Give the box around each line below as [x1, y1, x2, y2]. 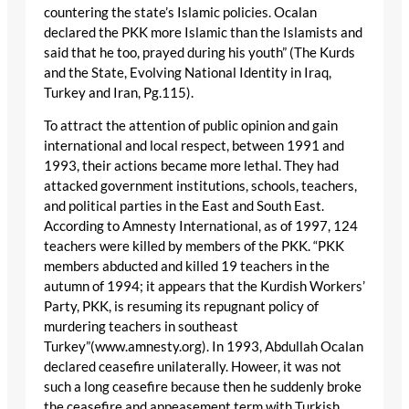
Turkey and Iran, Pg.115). [44, 84, 194, 100]
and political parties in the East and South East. [44, 198, 324, 215]
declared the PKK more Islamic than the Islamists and [44, 24, 362, 40]
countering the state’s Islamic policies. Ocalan [44, 4, 317, 20]
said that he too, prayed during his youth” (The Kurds [44, 44, 355, 60]
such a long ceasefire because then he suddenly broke [44, 379, 362, 395]
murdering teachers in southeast [44, 319, 238, 335]
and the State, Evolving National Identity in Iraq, [44, 64, 331, 80]
